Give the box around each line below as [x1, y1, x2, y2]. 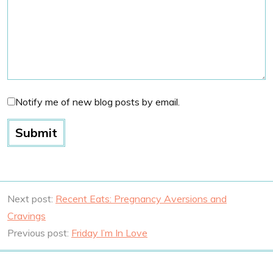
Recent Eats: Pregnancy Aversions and [55, 193, 227, 205]
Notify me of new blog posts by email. [15, 96, 180, 108]
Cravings [7, 210, 46, 222]
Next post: [7, 193, 55, 205]
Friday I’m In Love [71, 227, 147, 239]
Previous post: [7, 227, 71, 239]
